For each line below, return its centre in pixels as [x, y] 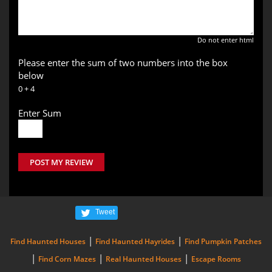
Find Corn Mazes [67, 259]
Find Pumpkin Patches [223, 241]
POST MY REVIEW [61, 162]
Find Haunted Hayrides [135, 241]
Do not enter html [226, 39]
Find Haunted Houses [48, 241]
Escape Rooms [216, 259]
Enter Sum [40, 113]
